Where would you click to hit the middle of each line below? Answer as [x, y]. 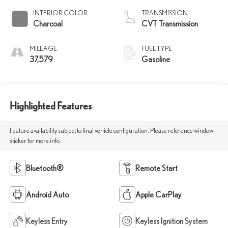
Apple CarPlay [159, 195]
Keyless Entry [47, 221]
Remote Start [156, 168]
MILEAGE [43, 49]
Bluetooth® [45, 168]
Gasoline [156, 59]
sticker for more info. [35, 140]
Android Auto [47, 195]
